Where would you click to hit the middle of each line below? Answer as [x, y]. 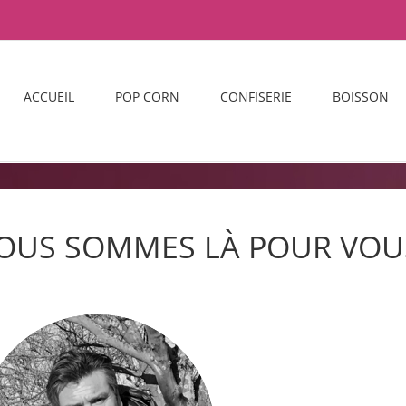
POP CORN [147, 96]
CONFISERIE [256, 96]
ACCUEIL [49, 96]
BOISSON [361, 96]
